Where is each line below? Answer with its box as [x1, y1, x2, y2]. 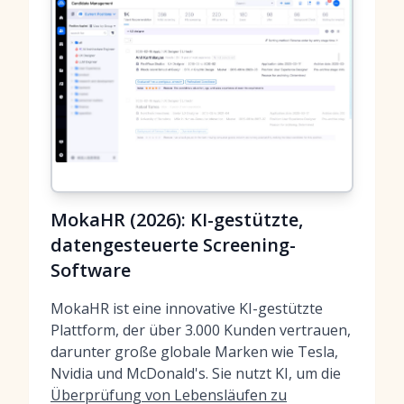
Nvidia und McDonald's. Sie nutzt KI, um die [50, 363, 341, 383]
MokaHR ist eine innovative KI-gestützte [50, 298, 323, 318]
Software [50, 258, 131, 282]
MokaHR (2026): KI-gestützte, [50, 207, 303, 232]
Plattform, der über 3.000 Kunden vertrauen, [50, 320, 351, 340]
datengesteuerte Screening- [50, 233, 296, 257]
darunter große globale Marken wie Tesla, [50, 342, 338, 362]
